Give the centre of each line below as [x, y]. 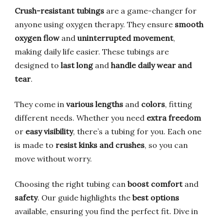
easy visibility [49, 131]
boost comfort [155, 184]
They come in [40, 104]
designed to [38, 65]
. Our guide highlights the [85, 198]
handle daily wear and [151, 65]
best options [156, 198]
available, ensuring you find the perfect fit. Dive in [106, 211]
